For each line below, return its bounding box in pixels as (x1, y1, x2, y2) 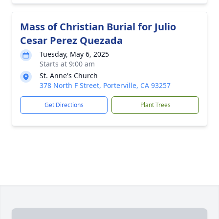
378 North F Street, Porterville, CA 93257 (40, 81, 171, 90)
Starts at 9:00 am (40, 59, 95, 68)
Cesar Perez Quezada (20, 34, 123, 47)
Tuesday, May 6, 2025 (40, 49, 109, 59)
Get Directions (44, 101, 84, 109)
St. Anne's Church (40, 71, 98, 80)
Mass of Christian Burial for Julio (20, 20, 176, 33)
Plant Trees (140, 101, 171, 109)
